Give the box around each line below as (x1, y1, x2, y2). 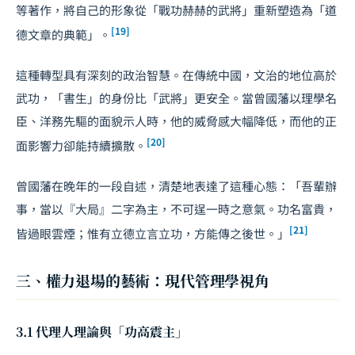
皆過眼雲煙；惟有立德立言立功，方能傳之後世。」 (16, 225, 289, 242)
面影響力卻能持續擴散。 (16, 137, 147, 155)
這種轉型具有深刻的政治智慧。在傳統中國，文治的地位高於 (16, 67, 337, 84)
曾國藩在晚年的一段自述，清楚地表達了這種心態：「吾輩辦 (16, 177, 337, 195)
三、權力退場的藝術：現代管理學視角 (16, 269, 269, 292)
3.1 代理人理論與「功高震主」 (16, 323, 188, 342)
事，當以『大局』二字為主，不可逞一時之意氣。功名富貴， (16, 200, 337, 218)
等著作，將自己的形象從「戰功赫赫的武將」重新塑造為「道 (16, 2, 337, 19)
